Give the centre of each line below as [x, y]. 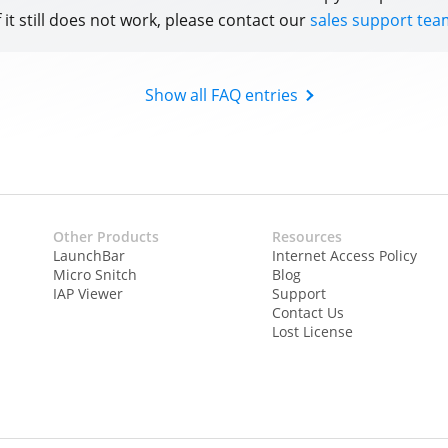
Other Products [106, 236]
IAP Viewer [88, 293]
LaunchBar [89, 255]
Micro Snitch [95, 274]
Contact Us [307, 312]
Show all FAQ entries [221, 94]
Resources [306, 236]
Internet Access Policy [344, 255]
